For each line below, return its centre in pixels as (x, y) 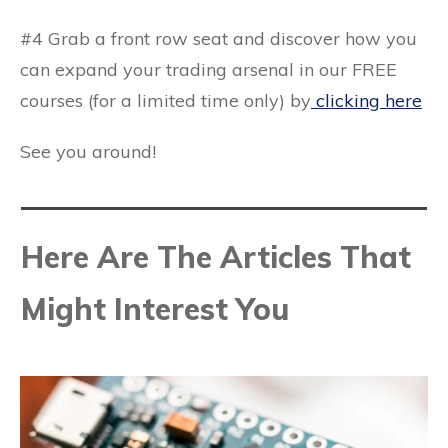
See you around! (88, 152)
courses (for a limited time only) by (165, 101)
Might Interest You (155, 309)
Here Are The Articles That (216, 257)
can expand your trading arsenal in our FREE (208, 70)
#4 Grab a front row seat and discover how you (218, 39)
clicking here (366, 101)
